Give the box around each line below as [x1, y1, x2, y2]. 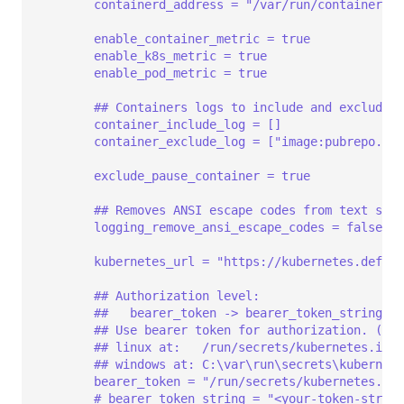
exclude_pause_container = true [94, 168, 310, 183]
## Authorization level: [94, 288, 260, 303]
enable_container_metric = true [94, 31, 310, 46]
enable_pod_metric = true [94, 65, 267, 80]
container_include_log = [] [94, 116, 281, 132]
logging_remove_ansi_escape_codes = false [94, 219, 382, 234]
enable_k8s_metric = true [94, 48, 267, 63]
